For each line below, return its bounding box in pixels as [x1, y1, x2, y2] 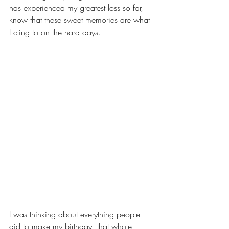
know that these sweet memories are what [9, 14, 152, 26]
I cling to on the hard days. [9, 27, 103, 38]
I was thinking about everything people [9, 209, 143, 220]
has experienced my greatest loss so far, [9, 2, 146, 13]
